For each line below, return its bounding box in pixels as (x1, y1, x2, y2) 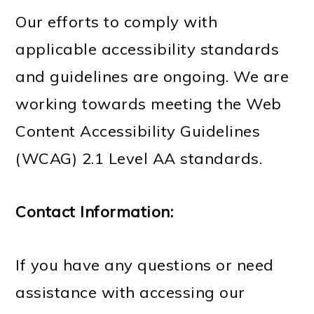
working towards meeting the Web (15, 94, 282, 114)
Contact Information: (15, 202, 174, 221)
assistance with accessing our (15, 282, 245, 302)
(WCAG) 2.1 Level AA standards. (15, 149, 263, 168)
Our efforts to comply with (15, 12, 218, 32)
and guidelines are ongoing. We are (15, 67, 289, 86)
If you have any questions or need (15, 255, 274, 275)
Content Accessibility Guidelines (15, 121, 261, 141)
